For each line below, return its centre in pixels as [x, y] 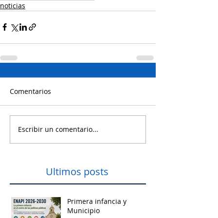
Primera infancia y [97, 201]
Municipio [83, 210]
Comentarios [30, 91]
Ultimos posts [77, 171]
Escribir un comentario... [58, 129]
